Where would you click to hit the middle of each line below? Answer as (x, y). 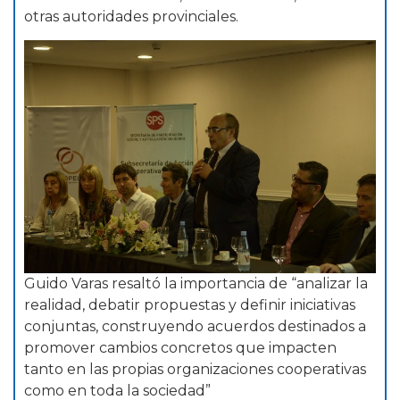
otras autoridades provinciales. (131, 16)
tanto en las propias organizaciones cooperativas (195, 370)
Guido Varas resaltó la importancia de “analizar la (196, 284)
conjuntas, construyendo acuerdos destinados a (195, 327)
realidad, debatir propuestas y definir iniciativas (190, 305)
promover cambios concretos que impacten (180, 348)
